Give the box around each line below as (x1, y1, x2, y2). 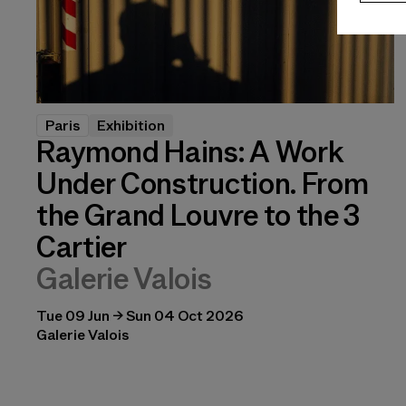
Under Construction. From (36, 167, 369, 200)
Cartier (36, 230, 127, 264)
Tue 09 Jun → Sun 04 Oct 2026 (36, 306, 243, 324)
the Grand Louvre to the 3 (36, 198, 360, 232)
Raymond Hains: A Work (36, 135, 343, 169)
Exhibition (97, 116, 165, 134)
